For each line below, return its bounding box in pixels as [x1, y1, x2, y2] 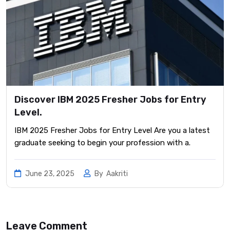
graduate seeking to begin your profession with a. [14, 138, 190, 147]
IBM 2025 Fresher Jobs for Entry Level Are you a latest [14, 125, 210, 135]
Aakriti [106, 169, 128, 178]
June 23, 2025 [24, 169, 76, 178]
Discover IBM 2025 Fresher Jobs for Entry [14, 93, 206, 105]
